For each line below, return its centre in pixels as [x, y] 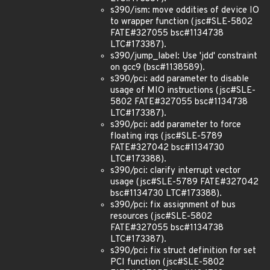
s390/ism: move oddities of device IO [185, 11]
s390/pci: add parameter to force [176, 125]
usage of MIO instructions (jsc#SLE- [183, 91]
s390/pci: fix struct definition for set [183, 251]
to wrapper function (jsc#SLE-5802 [181, 22]
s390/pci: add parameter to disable [180, 79]
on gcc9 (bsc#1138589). [158, 68]
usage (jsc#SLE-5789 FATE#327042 [184, 182]
